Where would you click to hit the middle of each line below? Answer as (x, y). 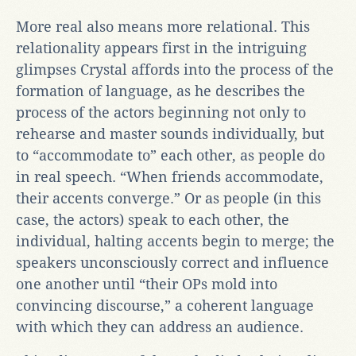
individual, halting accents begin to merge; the (175, 241)
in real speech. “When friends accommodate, (170, 176)
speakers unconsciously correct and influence (172, 262)
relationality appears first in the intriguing (161, 48)
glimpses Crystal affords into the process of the (175, 69)
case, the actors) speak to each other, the (153, 219)
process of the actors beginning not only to (161, 112)
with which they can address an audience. (160, 327)
